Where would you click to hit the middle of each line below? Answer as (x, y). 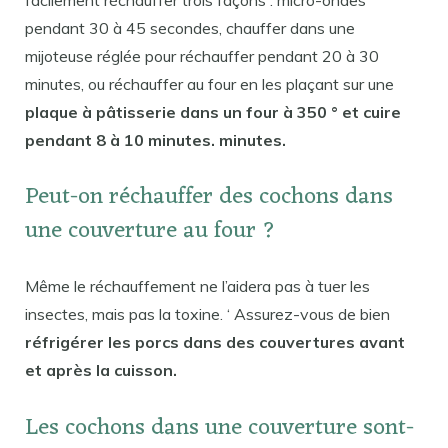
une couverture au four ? (150, 232)
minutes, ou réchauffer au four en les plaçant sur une (209, 83)
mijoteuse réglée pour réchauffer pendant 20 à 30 (202, 55)
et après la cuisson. (101, 370)
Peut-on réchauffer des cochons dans (209, 198)
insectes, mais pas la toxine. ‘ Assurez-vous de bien (207, 314)
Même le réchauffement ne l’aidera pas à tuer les (197, 286)
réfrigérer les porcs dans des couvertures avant (215, 342)
